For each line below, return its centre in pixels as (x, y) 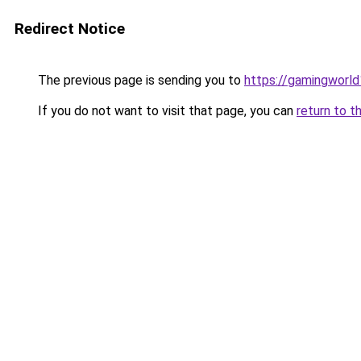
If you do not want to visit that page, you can (166, 111)
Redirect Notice (70, 29)
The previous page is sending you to (139, 80)
